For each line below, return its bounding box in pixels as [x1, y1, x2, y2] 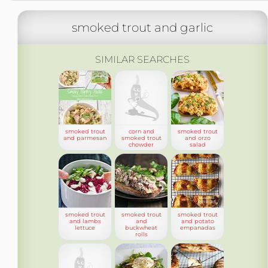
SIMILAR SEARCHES [95, 54, 190, 65]
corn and [128, 128, 154, 135]
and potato [181, 218, 214, 224]
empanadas [179, 224, 215, 231]
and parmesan [63, 135, 106, 141]
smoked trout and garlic [72, 20, 213, 35]
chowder [129, 141, 154, 148]
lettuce [75, 224, 95, 231]
